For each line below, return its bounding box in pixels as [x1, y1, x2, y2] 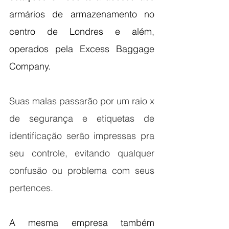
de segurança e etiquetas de [9, 112, 154, 125]
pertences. [9, 182, 56, 194]
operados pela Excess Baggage [9, 43, 154, 55]
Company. [9, 60, 51, 73]
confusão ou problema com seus [9, 165, 154, 177]
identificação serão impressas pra [9, 130, 154, 142]
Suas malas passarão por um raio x [9, 95, 154, 107]
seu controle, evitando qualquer [9, 147, 154, 159]
